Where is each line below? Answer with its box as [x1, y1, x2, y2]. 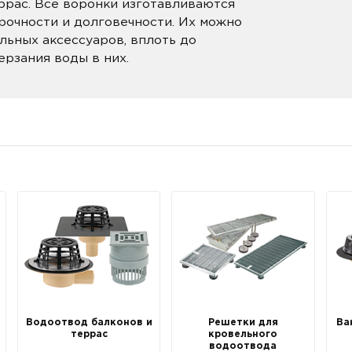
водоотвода [209, 341, 277, 350]
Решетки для [207, 317, 278, 327]
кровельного [208, 329, 278, 339]
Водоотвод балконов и [25, 317, 152, 327]
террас [70, 329, 108, 339]
